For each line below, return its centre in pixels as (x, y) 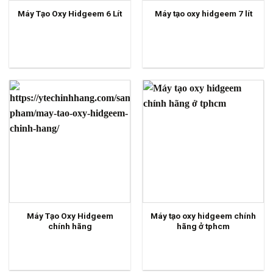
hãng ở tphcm (203, 226)
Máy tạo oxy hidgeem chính (203, 215)
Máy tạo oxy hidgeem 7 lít (203, 14)
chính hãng (70, 226)
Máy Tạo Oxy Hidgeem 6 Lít (70, 14)
